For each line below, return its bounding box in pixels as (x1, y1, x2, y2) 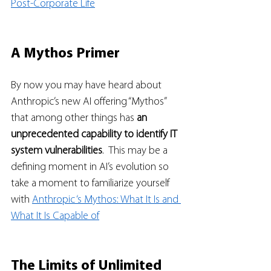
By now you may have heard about (11, 80, 164, 91)
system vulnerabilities (11, 145, 102, 157)
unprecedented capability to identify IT (11, 129, 180, 140)
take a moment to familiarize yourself (11, 178, 172, 189)
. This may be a (102, 145, 170, 157)
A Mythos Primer (11, 47, 120, 61)
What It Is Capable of (11, 211, 99, 222)
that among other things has (11, 113, 137, 124)
